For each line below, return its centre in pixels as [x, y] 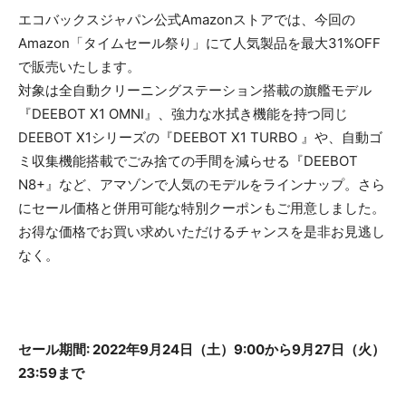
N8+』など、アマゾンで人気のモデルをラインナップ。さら [202, 185]
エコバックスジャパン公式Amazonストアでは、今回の [187, 20]
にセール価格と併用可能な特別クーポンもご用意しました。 [202, 208]
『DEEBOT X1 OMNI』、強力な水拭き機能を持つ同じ [183, 114]
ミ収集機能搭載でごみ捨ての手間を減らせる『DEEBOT [188, 161]
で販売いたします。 [79, 67]
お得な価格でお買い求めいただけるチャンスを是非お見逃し [202, 232]
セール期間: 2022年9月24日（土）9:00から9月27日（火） [202, 350]
